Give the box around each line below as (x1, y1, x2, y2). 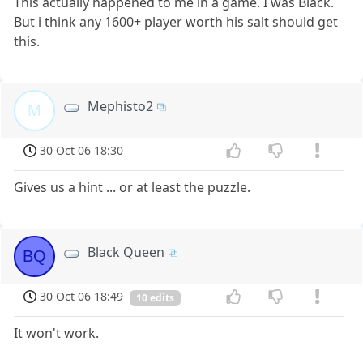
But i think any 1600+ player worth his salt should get (14, 13, 339, 32)
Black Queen (88, 242, 165, 261)
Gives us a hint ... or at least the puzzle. (14, 177, 251, 196)
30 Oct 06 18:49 (40, 288, 124, 304)
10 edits (136, 290, 174, 305)
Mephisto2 (88, 97, 154, 116)
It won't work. (14, 323, 100, 342)
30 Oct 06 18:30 (40, 143, 124, 159)
